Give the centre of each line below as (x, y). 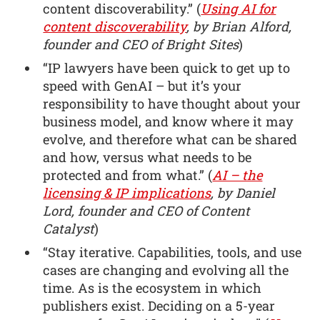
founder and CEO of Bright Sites (141, 45)
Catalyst (69, 229)
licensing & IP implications (127, 193)
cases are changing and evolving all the (166, 270)
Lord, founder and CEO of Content (147, 211)
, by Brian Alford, (239, 27)
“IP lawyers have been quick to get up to (167, 68)
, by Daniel (243, 193)
